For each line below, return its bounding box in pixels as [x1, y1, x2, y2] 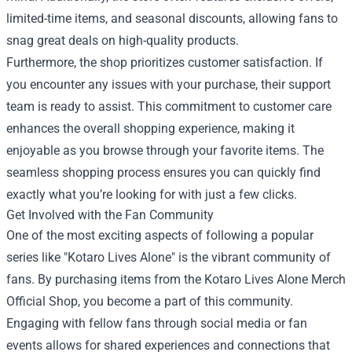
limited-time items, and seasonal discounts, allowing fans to [6, 10, 338, 26]
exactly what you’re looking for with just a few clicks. [6, 186, 297, 202]
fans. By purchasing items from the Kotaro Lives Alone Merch [6, 271, 346, 287]
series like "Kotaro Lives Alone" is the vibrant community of [6, 249, 331, 265]
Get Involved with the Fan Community [6, 207, 214, 222]
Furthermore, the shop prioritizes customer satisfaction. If [6, 54, 323, 70]
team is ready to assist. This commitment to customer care [6, 98, 332, 114]
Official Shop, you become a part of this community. [6, 293, 293, 309]
